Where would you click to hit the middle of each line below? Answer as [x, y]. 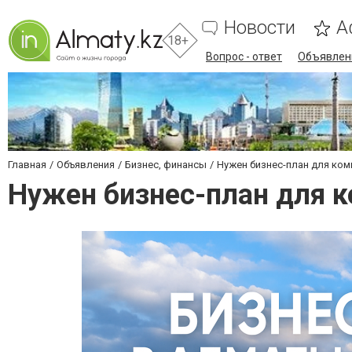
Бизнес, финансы [166, 165]
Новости [260, 27]
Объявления [86, 165]
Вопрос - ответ [244, 57]
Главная [27, 165]
